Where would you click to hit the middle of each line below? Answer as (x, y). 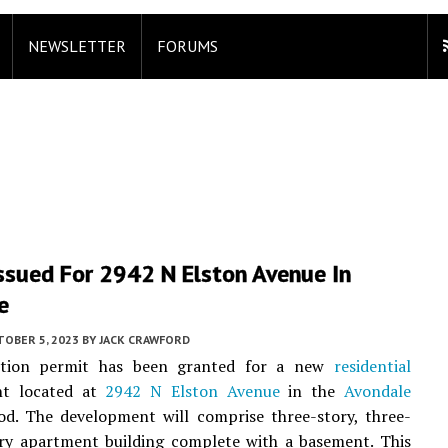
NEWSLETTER (77, 46)
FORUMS (187, 46)
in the (311, 391)
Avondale (377, 391)
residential (372, 366)
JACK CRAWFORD (144, 339)
